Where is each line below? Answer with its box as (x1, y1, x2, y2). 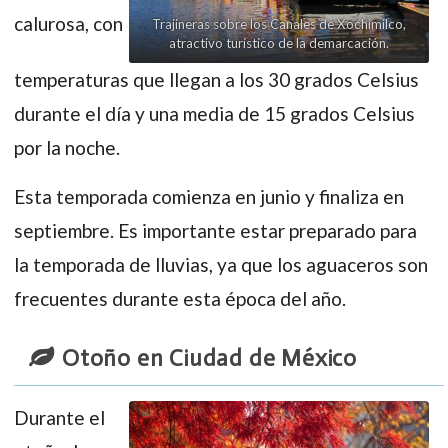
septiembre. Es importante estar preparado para (14, 218, 417, 242)
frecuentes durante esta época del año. (14, 286, 346, 310)
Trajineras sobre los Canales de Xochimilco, (152, 15, 406, 32)
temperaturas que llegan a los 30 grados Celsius (14, 67, 419, 91)
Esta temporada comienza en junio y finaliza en (14, 184, 404, 208)
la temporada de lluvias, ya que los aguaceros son (14, 252, 428, 276)
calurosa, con (14, 12, 123, 36)
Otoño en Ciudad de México (62, 343, 357, 372)
